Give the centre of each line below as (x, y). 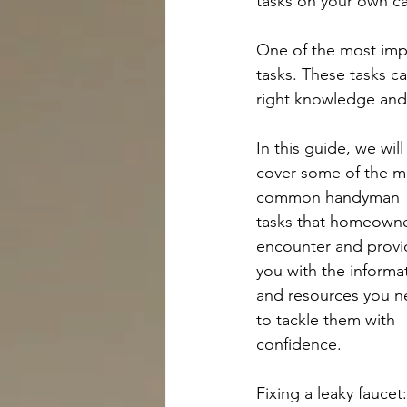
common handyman (330, 197)
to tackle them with (328, 320)
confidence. (299, 344)
